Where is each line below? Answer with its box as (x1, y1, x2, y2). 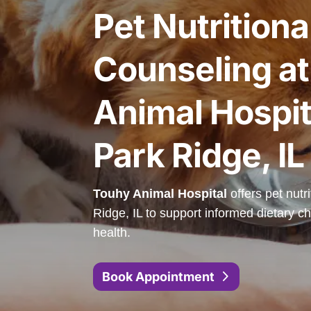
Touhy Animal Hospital (93, 186, 228, 201)
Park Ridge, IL (93, 134, 305, 176)
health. (93, 225, 131, 239)
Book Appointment (102, 269, 215, 284)
